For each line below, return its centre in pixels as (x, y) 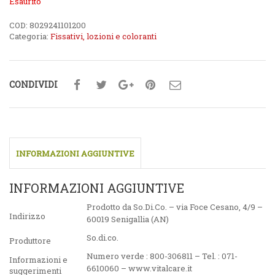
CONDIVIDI (33, 84)
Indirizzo (27, 216)
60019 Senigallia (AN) (128, 219)
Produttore (30, 241)
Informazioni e (38, 260)
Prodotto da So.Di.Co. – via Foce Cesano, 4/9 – (175, 207)
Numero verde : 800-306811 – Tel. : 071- (162, 256)
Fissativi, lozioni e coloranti (103, 37)
